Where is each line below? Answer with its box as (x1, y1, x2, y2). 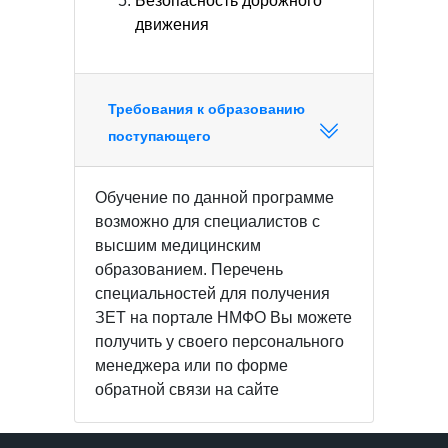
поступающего (108, 128, 211, 144)
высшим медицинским (95, 237, 261, 254)
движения (135, 16, 209, 33)
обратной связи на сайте (95, 381, 279, 398)
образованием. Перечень (95, 261, 283, 278)
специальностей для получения (95, 285, 330, 302)
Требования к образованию (108, 101, 305, 117)
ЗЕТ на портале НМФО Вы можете (95, 309, 352, 326)
